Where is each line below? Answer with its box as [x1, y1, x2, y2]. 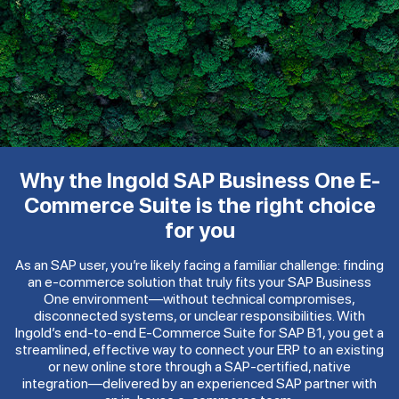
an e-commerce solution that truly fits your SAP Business [28, 273, 371, 290]
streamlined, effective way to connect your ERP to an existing [15, 340, 384, 358]
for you [164, 216, 235, 243]
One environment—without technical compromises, [44, 289, 355, 307]
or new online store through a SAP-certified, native [48, 357, 351, 375]
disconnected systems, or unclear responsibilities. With [34, 306, 365, 324]
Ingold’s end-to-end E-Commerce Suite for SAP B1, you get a [15, 323, 384, 341]
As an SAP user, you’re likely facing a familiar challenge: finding [15, 256, 384, 273]
